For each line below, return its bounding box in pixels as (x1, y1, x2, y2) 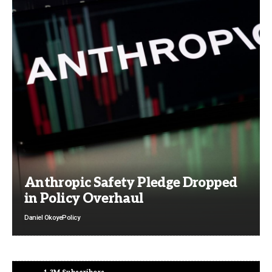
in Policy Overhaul (24, 191, 144, 207)
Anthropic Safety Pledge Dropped (24, 175, 237, 191)
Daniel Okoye (24, 214, 62, 222)
